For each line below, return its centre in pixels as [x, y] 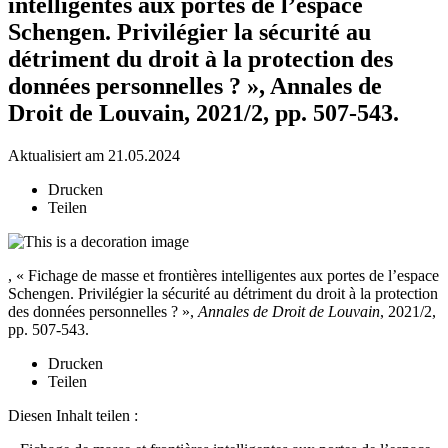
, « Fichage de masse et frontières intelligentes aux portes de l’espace [223, 275]
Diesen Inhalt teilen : [73, 415]
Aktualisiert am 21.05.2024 [94, 155]
